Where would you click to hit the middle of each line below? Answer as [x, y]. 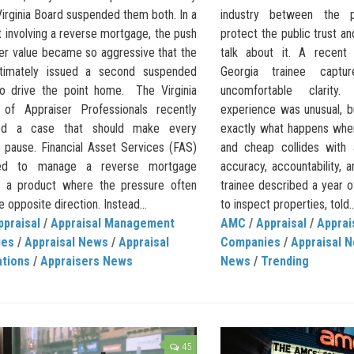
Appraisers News [87, 262]
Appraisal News [66, 243]
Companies [250, 243]
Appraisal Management [113, 224]
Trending [285, 262]
